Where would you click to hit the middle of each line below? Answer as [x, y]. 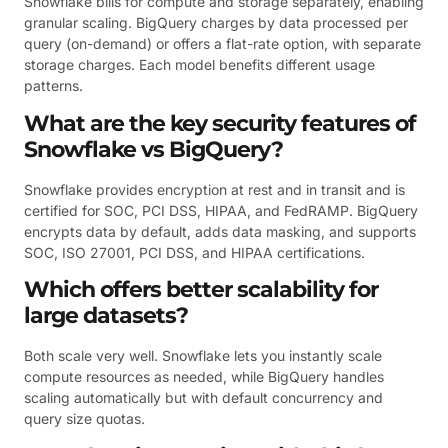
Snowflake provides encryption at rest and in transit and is [214, 189]
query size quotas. [84, 419]
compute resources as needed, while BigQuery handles [204, 377]
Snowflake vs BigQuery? [153, 149]
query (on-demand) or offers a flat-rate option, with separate [222, 44]
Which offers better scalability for [201, 290]
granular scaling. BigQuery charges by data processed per [216, 23]
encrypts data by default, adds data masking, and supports [220, 231]
